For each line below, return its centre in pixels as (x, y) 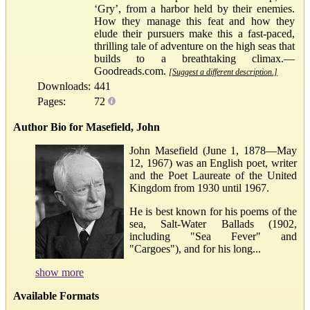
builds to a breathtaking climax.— (194, 58)
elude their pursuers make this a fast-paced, (194, 33)
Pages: (52, 101)
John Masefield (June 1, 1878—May (213, 150)
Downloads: (64, 86)
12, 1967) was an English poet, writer (213, 163)
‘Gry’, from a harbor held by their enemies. (194, 8)
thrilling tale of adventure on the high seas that (194, 46)
